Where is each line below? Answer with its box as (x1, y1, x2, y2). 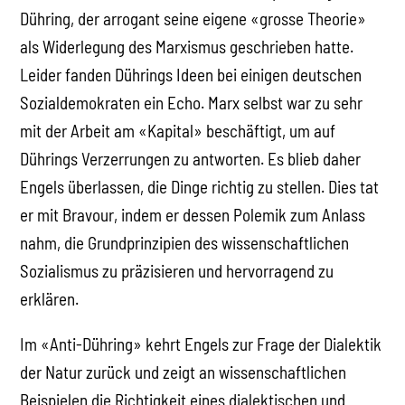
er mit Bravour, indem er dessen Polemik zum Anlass (20, 203, 366, 225)
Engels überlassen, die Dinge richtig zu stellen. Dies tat (20, 175, 380, 197)
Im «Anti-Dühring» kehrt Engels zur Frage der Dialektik (20, 333, 382, 354)
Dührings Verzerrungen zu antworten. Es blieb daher (20, 147, 362, 169)
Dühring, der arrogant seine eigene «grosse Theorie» (20, 7, 367, 29)
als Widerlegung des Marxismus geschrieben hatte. (20, 35, 354, 57)
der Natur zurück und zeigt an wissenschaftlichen (20, 361, 347, 382)
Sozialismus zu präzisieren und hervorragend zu (20, 259, 334, 281)
